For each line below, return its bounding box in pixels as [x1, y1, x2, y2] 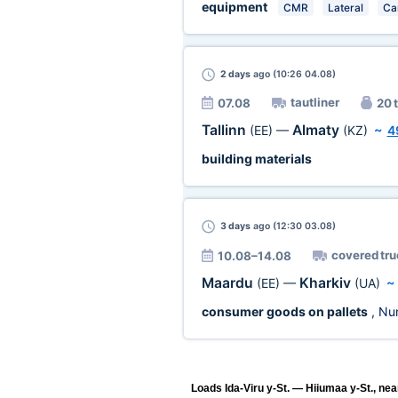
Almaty [291, 122, 343, 139]
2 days [219, 68, 251, 80]
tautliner [290, 95, 339, 109]
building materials [201, 151, 312, 166]
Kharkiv [298, 275, 354, 291]
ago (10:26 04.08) [250, 68, 336, 80]
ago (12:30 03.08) [250, 220, 336, 232]
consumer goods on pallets [201, 304, 368, 319]
